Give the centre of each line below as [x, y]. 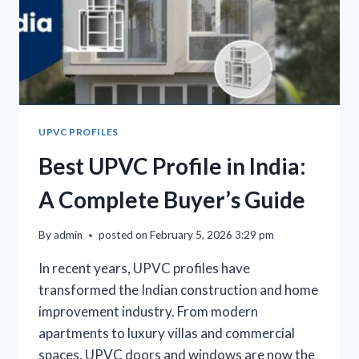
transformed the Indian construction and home [178, 290]
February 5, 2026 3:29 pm [212, 235]
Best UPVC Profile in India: [172, 165]
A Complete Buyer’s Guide [172, 199]
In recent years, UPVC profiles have [144, 268]
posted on [123, 235]
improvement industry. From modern [148, 312]
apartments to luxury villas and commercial [167, 333]
